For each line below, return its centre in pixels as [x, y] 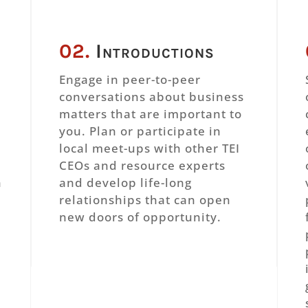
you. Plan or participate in [140, 131]
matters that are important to [150, 114]
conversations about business [151, 97]
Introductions [155, 51]
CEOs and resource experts [142, 166]
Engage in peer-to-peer [130, 80]
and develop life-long [125, 183]
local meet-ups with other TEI [149, 148]
